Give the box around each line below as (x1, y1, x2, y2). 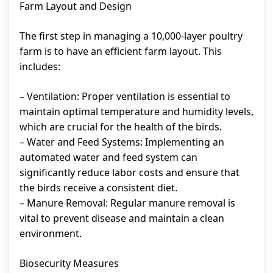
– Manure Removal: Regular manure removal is (19, 196, 235, 210)
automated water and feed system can (19, 151, 197, 164)
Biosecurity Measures (19, 257, 119, 270)
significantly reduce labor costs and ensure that (19, 166, 239, 179)
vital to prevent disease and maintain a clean (19, 211, 224, 225)
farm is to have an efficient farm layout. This (19, 44, 222, 58)
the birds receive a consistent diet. (19, 181, 177, 194)
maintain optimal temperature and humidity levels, (19, 105, 253, 118)
